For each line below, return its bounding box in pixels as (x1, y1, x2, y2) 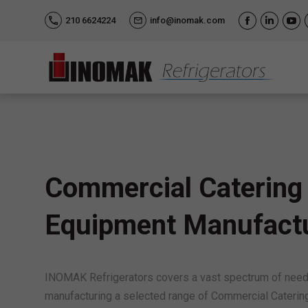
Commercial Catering (44, 171, 302, 204)
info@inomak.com (149, 15, 225, 26)
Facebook (247, 20, 294, 34)
